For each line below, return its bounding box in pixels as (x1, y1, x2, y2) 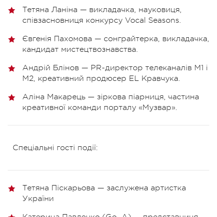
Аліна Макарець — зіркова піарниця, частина (22, 92, 199, 101)
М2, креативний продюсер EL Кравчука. (22, 74, 180, 83)
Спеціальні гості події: (13, 143, 98, 152)
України (22, 194, 54, 203)
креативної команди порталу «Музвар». (22, 103, 177, 112)
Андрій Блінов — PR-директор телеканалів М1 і (22, 63, 208, 72)
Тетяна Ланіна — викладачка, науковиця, (22, 5, 182, 14)
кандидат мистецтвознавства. (22, 45, 138, 54)
